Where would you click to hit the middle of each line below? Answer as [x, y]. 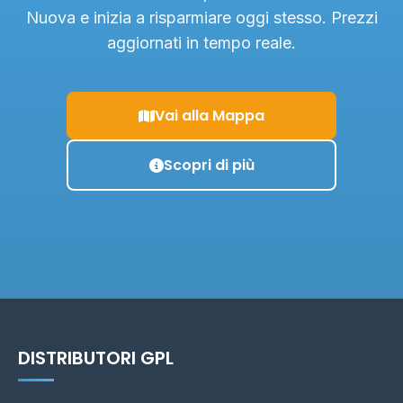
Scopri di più [209, 165]
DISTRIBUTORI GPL [96, 358]
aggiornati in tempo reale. [201, 43]
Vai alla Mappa [210, 116]
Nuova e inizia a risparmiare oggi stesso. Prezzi [201, 18]
